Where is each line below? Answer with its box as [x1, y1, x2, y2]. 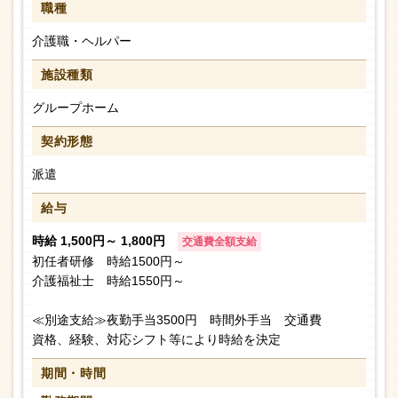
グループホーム [32, 100, 119, 115]
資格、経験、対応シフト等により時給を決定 [32, 332, 281, 347]
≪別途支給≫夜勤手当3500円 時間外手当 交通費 [32, 313, 322, 328]
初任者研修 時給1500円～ [32, 254, 185, 269]
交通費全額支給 [182, 235, 257, 249]
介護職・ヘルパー [32, 34, 131, 49]
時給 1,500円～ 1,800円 [32, 234, 169, 249]
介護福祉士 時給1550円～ [32, 274, 185, 289]
